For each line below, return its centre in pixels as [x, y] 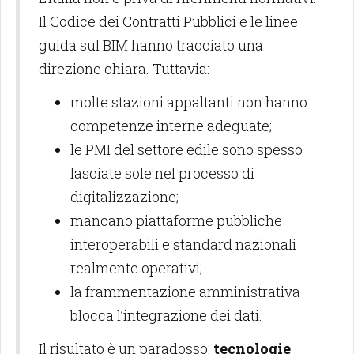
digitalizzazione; [124, 197]
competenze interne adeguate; [171, 126]
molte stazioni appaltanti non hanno [189, 102]
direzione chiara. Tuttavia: [124, 69]
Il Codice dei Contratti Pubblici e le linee [168, 21]
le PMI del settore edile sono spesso [186, 149]
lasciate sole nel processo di [162, 173]
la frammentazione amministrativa [185, 292]
